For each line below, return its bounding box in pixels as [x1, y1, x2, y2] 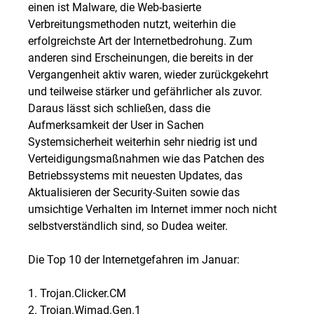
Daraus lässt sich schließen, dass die [28, 100, 210, 115]
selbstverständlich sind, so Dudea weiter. [28, 218, 228, 233]
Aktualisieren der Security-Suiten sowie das [28, 184, 240, 199]
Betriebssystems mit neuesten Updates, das [28, 168, 243, 182]
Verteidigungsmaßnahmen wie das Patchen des [28, 151, 264, 165]
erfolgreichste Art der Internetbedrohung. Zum [28, 33, 252, 48]
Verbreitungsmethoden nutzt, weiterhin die [28, 16, 235, 31]
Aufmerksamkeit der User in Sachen [28, 117, 204, 132]
